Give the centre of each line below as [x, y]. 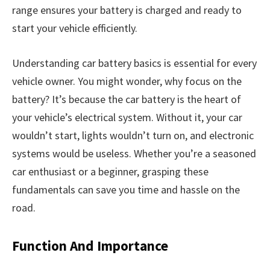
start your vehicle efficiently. [75, 28]
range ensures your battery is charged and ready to [127, 10]
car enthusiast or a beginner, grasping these [110, 172]
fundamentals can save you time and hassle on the [126, 190]
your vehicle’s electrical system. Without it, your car [127, 118]
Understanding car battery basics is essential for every [134, 63]
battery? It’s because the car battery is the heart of [127, 99]
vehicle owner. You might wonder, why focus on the [127, 81]
